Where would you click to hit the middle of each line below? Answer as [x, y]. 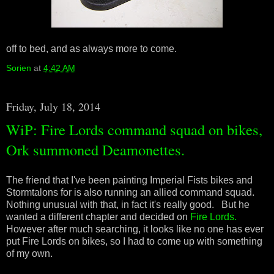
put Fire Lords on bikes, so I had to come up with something [134, 241]
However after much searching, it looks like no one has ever [135, 229]
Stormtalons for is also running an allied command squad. [130, 192]
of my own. [29, 254]
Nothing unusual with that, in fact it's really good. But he [128, 205]
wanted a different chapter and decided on [98, 217]
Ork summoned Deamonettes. [95, 150]
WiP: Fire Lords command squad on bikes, [134, 130]
